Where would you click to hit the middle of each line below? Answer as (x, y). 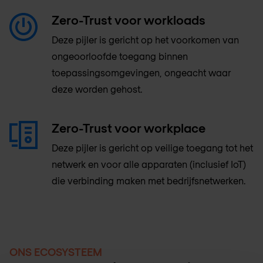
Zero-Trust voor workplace (129, 127)
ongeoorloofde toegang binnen (120, 56)
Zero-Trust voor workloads (129, 19)
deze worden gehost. (97, 89)
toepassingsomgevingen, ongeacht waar (141, 72)
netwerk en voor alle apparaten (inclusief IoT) (149, 164)
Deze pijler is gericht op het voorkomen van (145, 39)
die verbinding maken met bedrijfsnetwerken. (149, 180)
